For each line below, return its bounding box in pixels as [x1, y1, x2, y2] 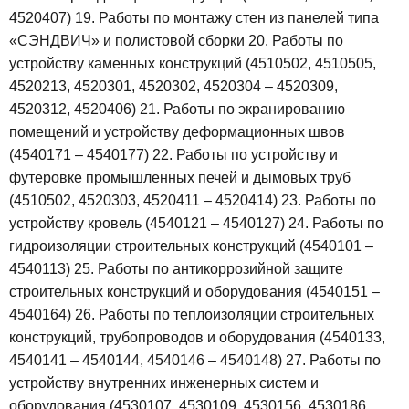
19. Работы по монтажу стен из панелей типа [75, 10, 379, 26]
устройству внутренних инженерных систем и [9, 375, 319, 392]
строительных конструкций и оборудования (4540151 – [9, 284, 380, 300]
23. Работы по [281, 193, 376, 209]
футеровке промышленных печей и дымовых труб [9, 170, 351, 186]
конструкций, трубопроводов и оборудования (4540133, [9, 330, 385, 346]
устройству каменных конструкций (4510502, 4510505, [9, 56, 376, 72]
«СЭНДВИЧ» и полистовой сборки [9, 33, 248, 49]
